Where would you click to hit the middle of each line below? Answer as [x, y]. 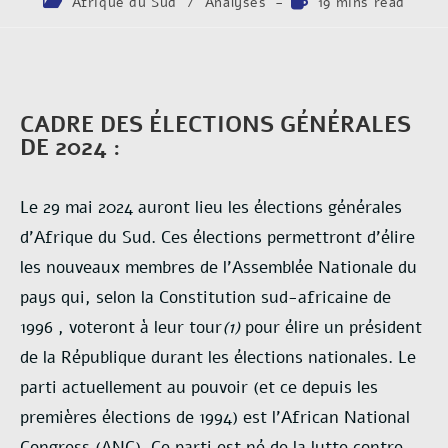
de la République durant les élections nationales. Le [218, 357]
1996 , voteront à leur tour [121, 327]
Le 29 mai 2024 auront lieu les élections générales [211, 207]
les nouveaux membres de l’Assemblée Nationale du [218, 267]
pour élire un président [331, 327]
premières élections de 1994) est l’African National [215, 417]
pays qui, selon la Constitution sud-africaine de [205, 297]
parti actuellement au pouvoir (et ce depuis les [199, 387]
